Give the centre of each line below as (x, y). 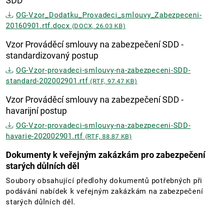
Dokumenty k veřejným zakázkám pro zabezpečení (106, 155)
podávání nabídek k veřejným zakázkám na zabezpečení (105, 192)
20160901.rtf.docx (39, 26)
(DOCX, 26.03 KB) (99, 26)
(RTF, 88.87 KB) (108, 137)
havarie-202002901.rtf (46, 136)
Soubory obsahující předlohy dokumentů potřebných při (104, 181)
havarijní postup (36, 111)
